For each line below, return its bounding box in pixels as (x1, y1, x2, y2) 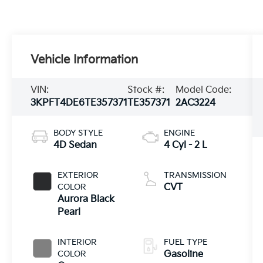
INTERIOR (58, 237, 97, 247)
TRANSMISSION (163, 170, 227, 180)
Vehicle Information (31, 53, 139, 68)
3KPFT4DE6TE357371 (31, 97, 128, 109)
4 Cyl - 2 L (163, 139, 207, 151)
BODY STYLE (53, 127, 103, 138)
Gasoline (163, 248, 203, 260)
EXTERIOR (58, 170, 99, 180)
